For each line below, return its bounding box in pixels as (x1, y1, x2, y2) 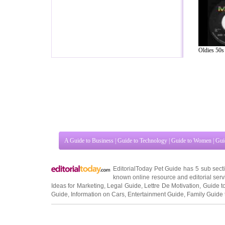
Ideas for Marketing (51, 169, 104, 177)
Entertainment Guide (128, 178, 184, 185)
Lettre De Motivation (144, 169, 200, 177)
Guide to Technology (118, 124, 167, 132)
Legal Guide (107, 169, 141, 177)
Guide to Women (171, 124, 211, 132)
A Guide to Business (64, 124, 114, 132)
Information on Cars (71, 178, 125, 185)
